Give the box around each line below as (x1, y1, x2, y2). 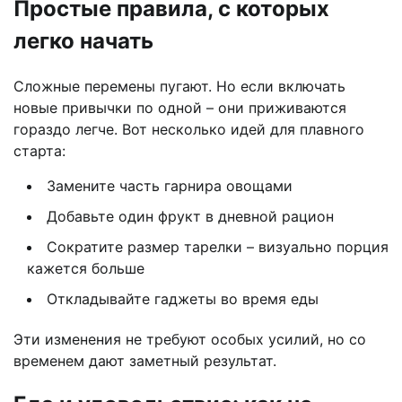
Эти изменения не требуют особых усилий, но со (13, 329, 366, 348)
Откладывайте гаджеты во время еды (47, 289, 319, 308)
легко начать (13, 27, 153, 54)
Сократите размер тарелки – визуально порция (47, 237, 389, 256)
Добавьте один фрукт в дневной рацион (47, 206, 334, 225)
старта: (13, 141, 66, 160)
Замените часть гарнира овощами (47, 176, 293, 195)
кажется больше (27, 258, 144, 277)
